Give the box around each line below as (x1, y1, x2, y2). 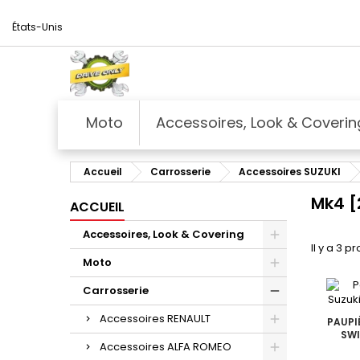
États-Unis (12, 20, 63, 34)
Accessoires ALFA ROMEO (100, 338, 231, 354)
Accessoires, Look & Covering (83, 226, 244, 242)
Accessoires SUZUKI (239, 164, 341, 178)
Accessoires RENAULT (100, 310, 211, 326)
